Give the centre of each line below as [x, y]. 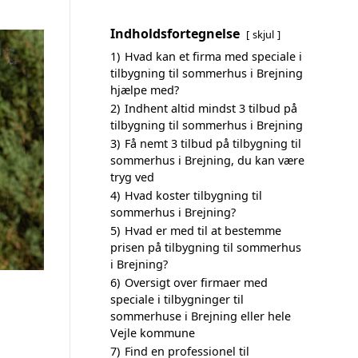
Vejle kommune [153, 333]
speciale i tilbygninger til [177, 299]
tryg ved [132, 177]
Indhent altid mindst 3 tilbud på [211, 108]
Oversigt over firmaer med [196, 282]
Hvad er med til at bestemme [203, 231]
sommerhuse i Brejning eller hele [201, 316]
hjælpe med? [145, 90]
